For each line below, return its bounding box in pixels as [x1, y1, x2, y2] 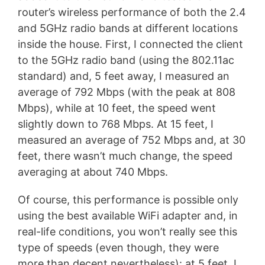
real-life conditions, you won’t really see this [18, 225, 237, 238]
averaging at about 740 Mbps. [18, 166, 168, 179]
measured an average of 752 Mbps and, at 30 [18, 134, 245, 147]
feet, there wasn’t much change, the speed [18, 150, 232, 163]
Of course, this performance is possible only [18, 193, 238, 206]
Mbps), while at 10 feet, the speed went [18, 102, 216, 115]
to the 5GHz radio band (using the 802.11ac [18, 54, 234, 67]
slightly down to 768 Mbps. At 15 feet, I [18, 118, 214, 131]
